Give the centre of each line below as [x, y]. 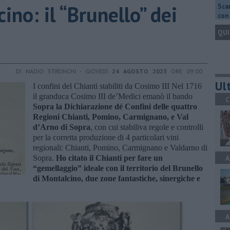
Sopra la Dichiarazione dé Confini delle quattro [115, 106]
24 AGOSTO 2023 [139, 71]
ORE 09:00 [185, 71]
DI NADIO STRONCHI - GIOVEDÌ [64, 71]
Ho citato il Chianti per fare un [109, 158]
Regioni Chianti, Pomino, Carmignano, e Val [111, 117]
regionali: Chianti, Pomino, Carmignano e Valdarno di [120, 147]
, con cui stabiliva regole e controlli [147, 127]
